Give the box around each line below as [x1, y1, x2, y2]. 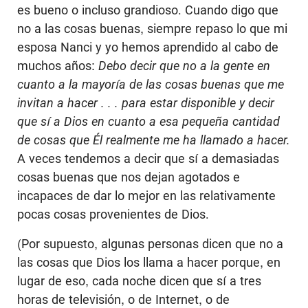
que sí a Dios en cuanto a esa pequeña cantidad [17, 114, 280, 129]
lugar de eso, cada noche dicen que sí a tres [17, 274, 261, 289]
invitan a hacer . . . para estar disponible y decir [17, 96, 274, 111]
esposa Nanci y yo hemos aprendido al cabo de [17, 40, 278, 55]
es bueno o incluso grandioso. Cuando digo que [17, 3, 278, 18]
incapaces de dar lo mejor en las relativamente [17, 188, 276, 203]
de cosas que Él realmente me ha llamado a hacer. [17, 133, 290, 148]
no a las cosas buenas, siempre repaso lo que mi [17, 21, 287, 36]
